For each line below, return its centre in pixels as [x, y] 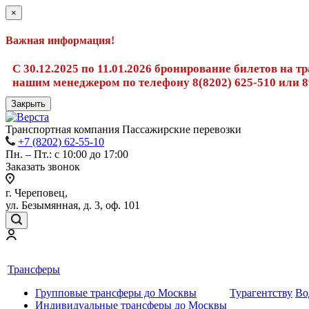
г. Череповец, [37, 192]
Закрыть [28, 103]
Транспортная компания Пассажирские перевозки [123, 129]
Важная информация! [60, 41]
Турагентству [261, 292]
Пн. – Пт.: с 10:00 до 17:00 [67, 154]
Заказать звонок [43, 166]
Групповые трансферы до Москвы [116, 292]
